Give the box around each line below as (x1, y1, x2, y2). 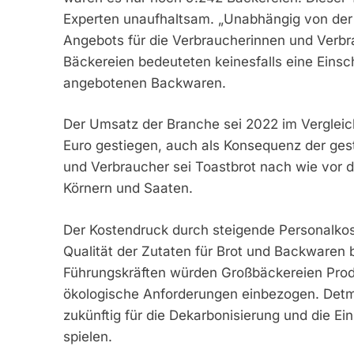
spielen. (62, 328, 112, 345)
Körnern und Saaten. (62, 180, 193, 197)
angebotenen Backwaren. (62, 74, 226, 91)
